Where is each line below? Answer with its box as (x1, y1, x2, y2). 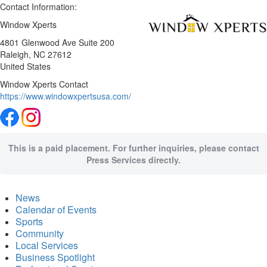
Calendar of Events (15, 202, 97, 216)
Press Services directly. (86, 154, 181, 166)
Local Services (15, 238, 78, 252)
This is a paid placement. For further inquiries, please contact (8, 142, 259, 154)
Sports (15, 214, 43, 228)
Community (15, 226, 64, 240)
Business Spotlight (15, 250, 95, 264)
